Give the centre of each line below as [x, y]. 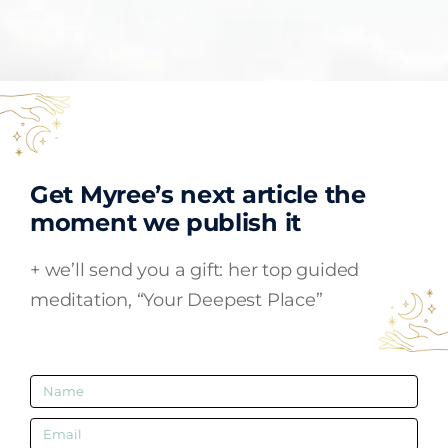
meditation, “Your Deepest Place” [176, 299]
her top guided [294, 269]
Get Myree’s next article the [198, 194]
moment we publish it [165, 222]
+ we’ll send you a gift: [129, 269]
